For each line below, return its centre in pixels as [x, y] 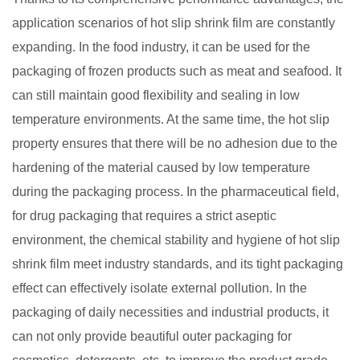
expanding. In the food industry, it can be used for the [161, 47]
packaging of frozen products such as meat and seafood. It [177, 71]
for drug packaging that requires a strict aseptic [144, 216]
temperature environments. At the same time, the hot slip [171, 119]
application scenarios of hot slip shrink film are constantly [174, 23]
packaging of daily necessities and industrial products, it [170, 312]
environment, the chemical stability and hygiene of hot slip [176, 240]
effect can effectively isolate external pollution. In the [160, 288]
